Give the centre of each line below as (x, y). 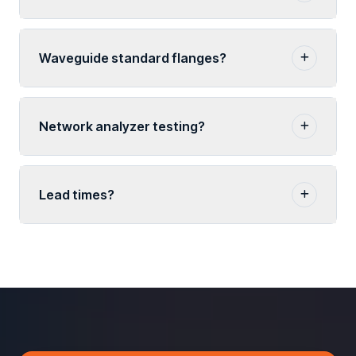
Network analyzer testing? (122, 126)
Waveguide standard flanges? (133, 58)
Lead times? (77, 195)
